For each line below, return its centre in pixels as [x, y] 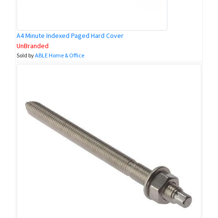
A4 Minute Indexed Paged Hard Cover [70, 36]
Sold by [26, 55]
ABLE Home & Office [60, 55]
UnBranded [33, 46]
